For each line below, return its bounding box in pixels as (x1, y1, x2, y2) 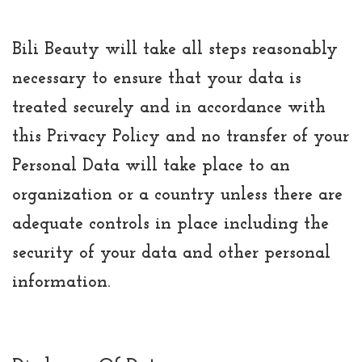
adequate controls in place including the (12, 214, 329, 234)
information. (12, 272, 110, 292)
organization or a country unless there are (12, 185, 343, 204)
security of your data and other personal (12, 243, 330, 263)
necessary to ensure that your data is (12, 69, 301, 88)
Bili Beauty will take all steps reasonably (12, 40, 338, 59)
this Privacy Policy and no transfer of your (12, 127, 349, 146)
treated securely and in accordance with (12, 98, 326, 117)
